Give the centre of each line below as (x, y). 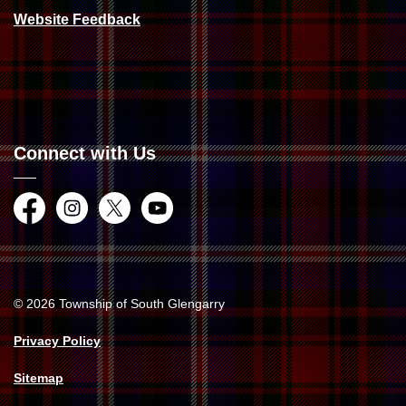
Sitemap (39, 378)
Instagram (90, 223)
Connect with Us (85, 154)
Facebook (47, 223)
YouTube (171, 223)
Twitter (121, 223)
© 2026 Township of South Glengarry (119, 304)
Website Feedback (77, 20)
